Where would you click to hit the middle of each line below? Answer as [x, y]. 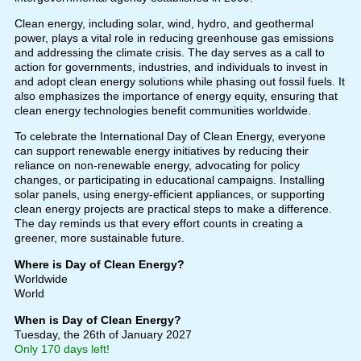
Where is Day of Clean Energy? [99, 264]
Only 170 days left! [62, 349]
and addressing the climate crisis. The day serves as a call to [169, 52]
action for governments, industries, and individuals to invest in [171, 66]
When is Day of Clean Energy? [98, 320]
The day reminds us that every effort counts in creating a [158, 223]
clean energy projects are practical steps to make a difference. [173, 208]
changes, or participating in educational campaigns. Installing [169, 179]
